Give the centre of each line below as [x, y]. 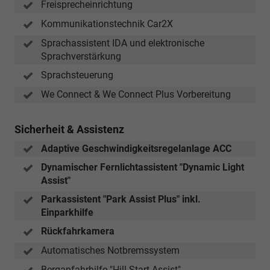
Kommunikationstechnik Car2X [107, 24]
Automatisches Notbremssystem [110, 251]
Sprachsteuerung [77, 75]
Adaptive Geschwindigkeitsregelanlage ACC [136, 148]
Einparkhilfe [67, 213]
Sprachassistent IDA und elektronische [123, 43]
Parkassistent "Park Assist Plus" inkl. [121, 199]
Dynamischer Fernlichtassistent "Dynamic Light [143, 168]
